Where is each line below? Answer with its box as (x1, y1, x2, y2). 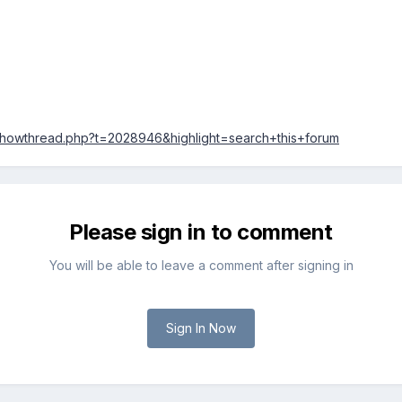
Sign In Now (166, 320, 236, 336)
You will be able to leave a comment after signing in (48, 258, 354, 274)
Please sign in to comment (69, 219, 333, 246)
